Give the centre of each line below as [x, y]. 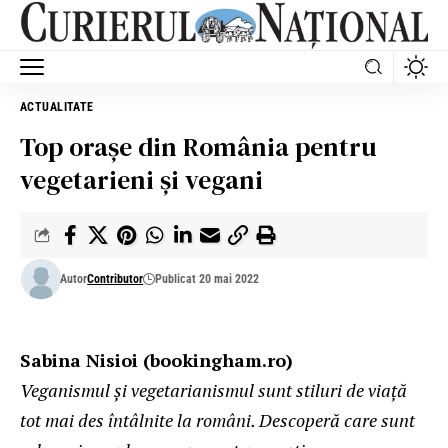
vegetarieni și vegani [141, 179]
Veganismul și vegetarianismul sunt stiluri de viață [213, 389]
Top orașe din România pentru [198, 146]
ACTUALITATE [57, 106]
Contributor [115, 278]
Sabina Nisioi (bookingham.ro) [156, 359]
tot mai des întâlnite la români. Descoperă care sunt [217, 419]
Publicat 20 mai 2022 [207, 278]
